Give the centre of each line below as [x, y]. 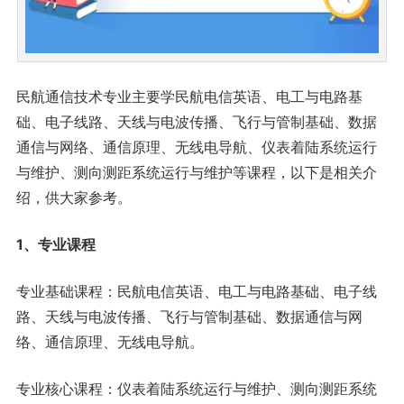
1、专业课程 [55, 244]
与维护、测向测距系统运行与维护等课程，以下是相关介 [196, 172]
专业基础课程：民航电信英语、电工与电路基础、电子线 [196, 291]
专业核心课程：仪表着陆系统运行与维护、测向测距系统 [196, 388]
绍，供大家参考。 [73, 197]
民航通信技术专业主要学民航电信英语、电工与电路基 [189, 96]
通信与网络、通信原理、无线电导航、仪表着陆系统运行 [196, 147]
